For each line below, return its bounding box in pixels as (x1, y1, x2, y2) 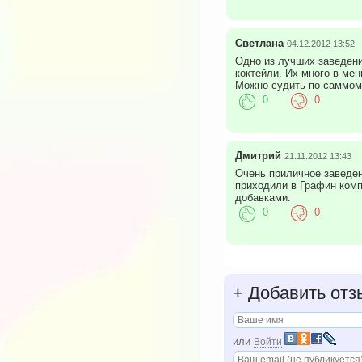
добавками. (234, 192, 291, 204)
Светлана (234, 37, 284, 50)
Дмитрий (234, 149, 281, 162)
